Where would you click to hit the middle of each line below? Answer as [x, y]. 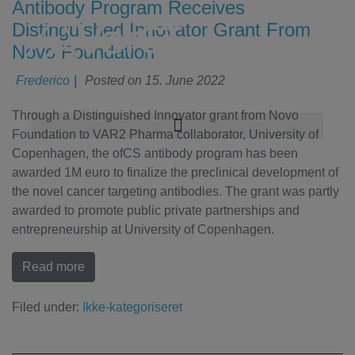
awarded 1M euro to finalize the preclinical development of [175, 172]
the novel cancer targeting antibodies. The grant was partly [176, 191]
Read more [53, 267]
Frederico [43, 80]
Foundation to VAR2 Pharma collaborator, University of [165, 134]
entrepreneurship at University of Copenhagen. [143, 229]
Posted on [115, 80]
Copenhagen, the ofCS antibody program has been [155, 153]
